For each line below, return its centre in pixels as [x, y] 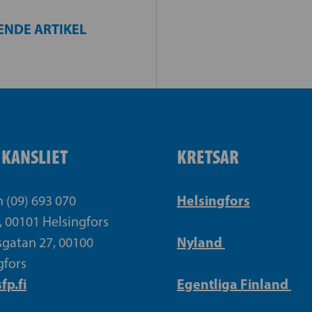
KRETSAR [208, 157]
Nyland [201, 242]
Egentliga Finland [234, 284]
